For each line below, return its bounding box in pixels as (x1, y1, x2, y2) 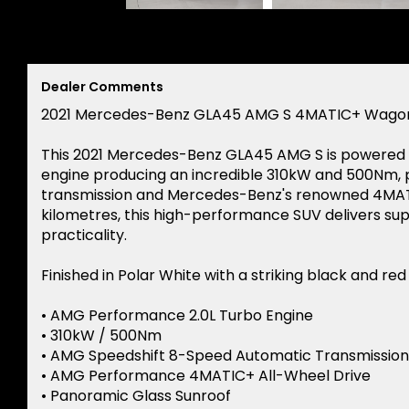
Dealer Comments (41, 78, 163, 97)
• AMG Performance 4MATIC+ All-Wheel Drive (41, 365, 371, 387)
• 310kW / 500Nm (41, 325, 162, 347)
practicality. (41, 225, 127, 246)
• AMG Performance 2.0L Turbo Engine (41, 305, 313, 327)
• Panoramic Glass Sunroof (41, 385, 231, 407)
